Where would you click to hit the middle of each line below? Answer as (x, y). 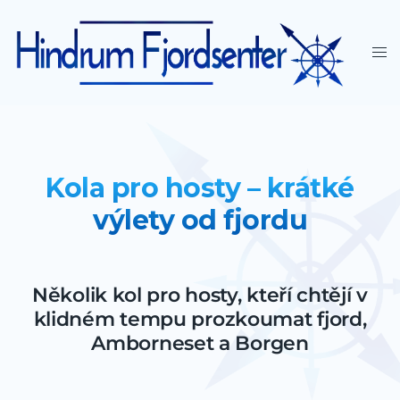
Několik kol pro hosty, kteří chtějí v (200, 295)
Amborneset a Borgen (200, 343)
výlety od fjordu (200, 220)
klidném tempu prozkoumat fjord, (200, 319)
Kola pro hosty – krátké (200, 187)
